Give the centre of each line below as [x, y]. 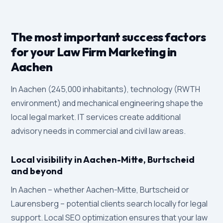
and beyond [37, 171]
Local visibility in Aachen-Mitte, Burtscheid [103, 160]
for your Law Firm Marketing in [94, 52]
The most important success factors [108, 37]
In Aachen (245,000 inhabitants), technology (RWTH [106, 89]
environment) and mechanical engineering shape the [107, 103]
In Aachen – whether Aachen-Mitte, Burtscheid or [100, 190]
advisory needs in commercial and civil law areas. [99, 131]
